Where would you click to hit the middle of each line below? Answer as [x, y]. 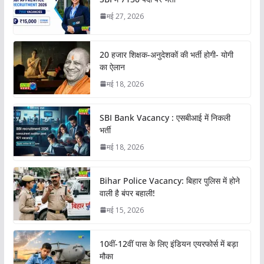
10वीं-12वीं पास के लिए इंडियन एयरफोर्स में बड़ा [169, 243]
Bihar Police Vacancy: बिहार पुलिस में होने [169, 180]
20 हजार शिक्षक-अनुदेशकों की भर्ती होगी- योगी [166, 54]
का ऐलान [112, 67]
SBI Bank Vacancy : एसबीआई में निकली [165, 117]
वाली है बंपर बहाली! [128, 193]
